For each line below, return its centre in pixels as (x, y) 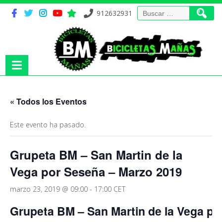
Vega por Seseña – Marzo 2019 (96, 171)
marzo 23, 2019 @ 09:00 (49, 189)
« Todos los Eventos (48, 101)
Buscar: (148, 11)
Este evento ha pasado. (48, 125)
